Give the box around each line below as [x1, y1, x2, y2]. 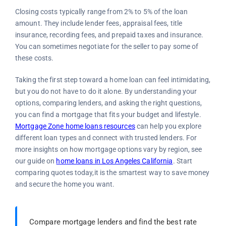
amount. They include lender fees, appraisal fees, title [15, 19, 183, 27]
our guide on [15, 156, 56, 165]
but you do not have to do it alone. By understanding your [15, 87, 197, 95]
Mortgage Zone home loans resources [15, 122, 135, 130]
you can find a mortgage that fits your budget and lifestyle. [15, 110, 201, 119]
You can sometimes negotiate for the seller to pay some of [15, 42, 199, 50]
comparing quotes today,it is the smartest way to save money [15, 168, 210, 177]
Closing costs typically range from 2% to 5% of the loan [15, 7, 188, 16]
